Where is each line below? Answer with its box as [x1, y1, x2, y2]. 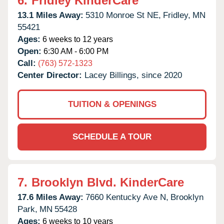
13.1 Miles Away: [17, 10, 83, 20]
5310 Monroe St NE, [85, 10, 161, 20]
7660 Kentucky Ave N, [85, 192, 168, 202]
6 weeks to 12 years [40, 34, 113, 43]
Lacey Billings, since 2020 [84, 70, 182, 80]
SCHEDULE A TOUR [72, 131, 151, 141]
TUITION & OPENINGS [67, 99, 156, 109]
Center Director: [17, 70, 84, 80]
